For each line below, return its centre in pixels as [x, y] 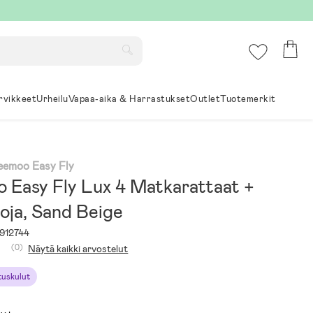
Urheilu [52, 99]
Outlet [205, 99]
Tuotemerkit [248, 99]
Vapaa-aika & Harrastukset [129, 99]
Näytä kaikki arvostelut [78, 249]
